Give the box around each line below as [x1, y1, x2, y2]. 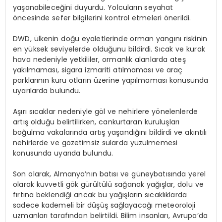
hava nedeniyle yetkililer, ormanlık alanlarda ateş [13, 54, 186, 64]
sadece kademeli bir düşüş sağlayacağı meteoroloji [13, 200, 196, 210]
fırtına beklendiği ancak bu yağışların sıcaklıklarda [13, 189, 187, 200]
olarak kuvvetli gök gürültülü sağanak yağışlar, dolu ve [13, 179, 204, 189]
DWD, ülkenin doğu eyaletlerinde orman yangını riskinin [13, 33, 207, 44]
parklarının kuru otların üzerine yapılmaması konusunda [13, 75, 209, 85]
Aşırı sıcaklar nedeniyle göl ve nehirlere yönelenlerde [13, 106, 198, 116]
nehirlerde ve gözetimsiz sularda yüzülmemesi [13, 137, 178, 148]
